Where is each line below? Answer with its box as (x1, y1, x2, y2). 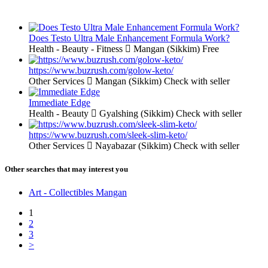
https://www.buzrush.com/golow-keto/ (29, 65, 173, 75)
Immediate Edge (29, 97, 90, 108)
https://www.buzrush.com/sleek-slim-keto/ (29, 129, 187, 140)
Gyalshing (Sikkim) (97, 108, 173, 118)
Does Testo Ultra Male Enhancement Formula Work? (29, 32, 230, 43)
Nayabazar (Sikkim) (93, 140, 171, 151)
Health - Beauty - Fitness (29, 43, 123, 54)
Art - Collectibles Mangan (29, 187, 127, 197)
